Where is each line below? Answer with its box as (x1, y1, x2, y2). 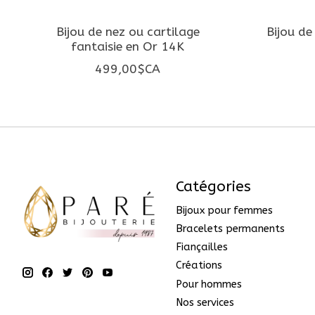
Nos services (175, 296, 234, 309)
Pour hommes (175, 278, 242, 290)
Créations (175, 259, 222, 272)
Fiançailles (175, 241, 228, 254)
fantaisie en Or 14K (71, 39, 185, 54)
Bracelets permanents (175, 223, 285, 236)
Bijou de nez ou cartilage (56, 24, 200, 39)
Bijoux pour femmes (175, 204, 273, 217)
